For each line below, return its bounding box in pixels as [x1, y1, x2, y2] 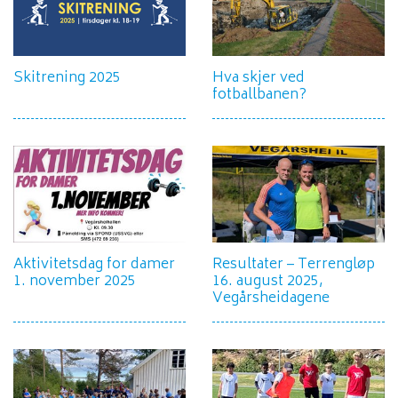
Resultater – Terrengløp [212, 252, 375, 278]
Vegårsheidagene [212, 286, 330, 312]
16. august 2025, [212, 269, 323, 295]
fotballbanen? [212, 83, 306, 108]
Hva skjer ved [212, 66, 305, 92]
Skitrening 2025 [13, 66, 121, 92]
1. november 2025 [13, 269, 136, 295]
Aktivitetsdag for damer [13, 252, 175, 278]
